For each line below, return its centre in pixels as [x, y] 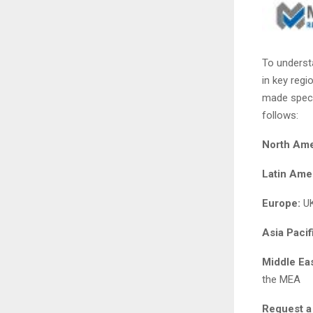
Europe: [281, 204]
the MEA [281, 280]
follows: [280, 116]
